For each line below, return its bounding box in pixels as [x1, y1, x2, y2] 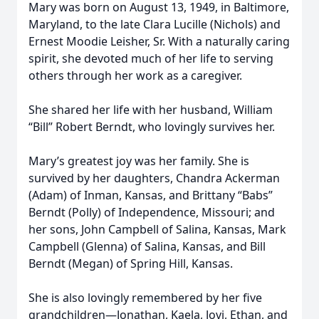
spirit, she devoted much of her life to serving [28, 51, 273, 66]
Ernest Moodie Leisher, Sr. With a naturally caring [28, 33, 290, 49]
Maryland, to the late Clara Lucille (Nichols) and [28, 16, 281, 32]
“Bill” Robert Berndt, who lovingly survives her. [28, 119, 275, 135]
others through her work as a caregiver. [28, 68, 242, 83]
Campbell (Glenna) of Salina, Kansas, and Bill [28, 239, 266, 254]
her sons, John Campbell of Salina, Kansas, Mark [28, 221, 286, 237]
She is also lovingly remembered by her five [28, 290, 262, 305]
